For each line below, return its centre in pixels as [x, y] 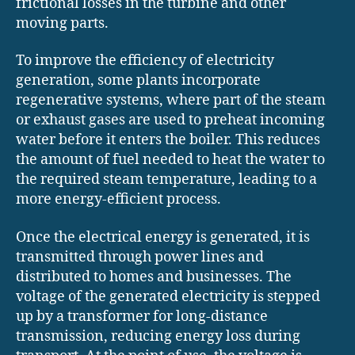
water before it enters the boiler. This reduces [168, 140]
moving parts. [62, 23]
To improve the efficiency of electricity [145, 61]
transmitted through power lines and [140, 257]
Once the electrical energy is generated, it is [163, 237]
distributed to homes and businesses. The [154, 277]
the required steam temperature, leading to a [166, 180]
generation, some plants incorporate [138, 81]
